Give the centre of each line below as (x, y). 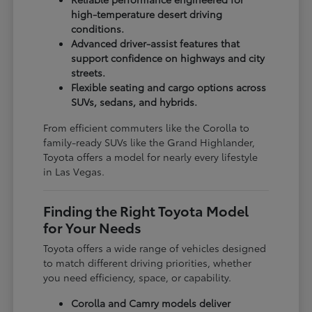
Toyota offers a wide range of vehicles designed (155, 248)
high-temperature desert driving (147, 14)
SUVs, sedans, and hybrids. (134, 101)
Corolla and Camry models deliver (151, 303)
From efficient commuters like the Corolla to (147, 127)
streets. (88, 72)
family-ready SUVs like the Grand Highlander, (149, 142)
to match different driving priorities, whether (148, 262)
